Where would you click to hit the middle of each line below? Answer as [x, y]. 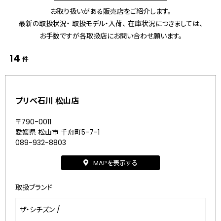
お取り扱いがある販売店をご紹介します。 [110, 11]
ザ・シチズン [37, 210]
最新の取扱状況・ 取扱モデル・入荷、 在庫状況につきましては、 [110, 24]
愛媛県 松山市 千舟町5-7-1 [57, 132]
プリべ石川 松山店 [47, 101]
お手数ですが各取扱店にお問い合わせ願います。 [110, 36]
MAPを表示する [115, 163]
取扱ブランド [34, 187]
